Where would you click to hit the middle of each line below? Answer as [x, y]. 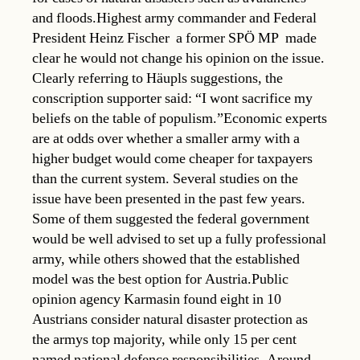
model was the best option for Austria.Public [160, 279]
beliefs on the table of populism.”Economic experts [180, 118]
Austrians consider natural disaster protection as [170, 319]
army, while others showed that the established [166, 259]
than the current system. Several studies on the [165, 178]
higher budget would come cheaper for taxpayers [172, 158]
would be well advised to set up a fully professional [179, 239]
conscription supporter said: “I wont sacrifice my [172, 98]
